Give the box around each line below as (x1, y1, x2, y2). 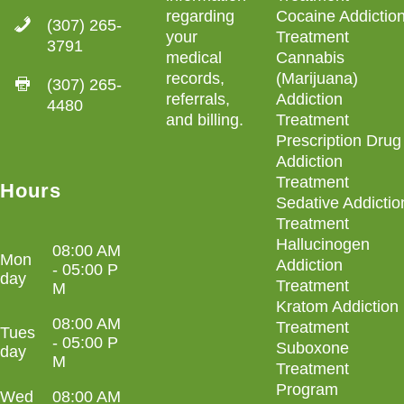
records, (166, 69, 225, 87)
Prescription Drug (276, 132, 401, 150)
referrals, (166, 90, 230, 108)
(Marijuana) (276, 69, 358, 87)
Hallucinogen (276, 235, 370, 253)
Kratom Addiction (276, 298, 399, 316)
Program (276, 381, 338, 399)
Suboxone (276, 339, 349, 357)
